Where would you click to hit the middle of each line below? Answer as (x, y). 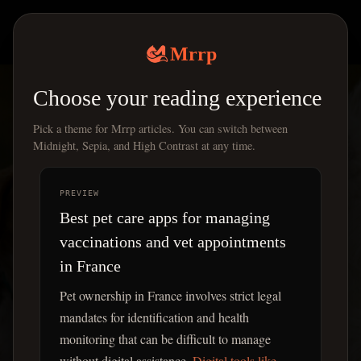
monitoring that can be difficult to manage (165, 338)
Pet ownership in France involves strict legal (170, 295)
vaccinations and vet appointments (173, 241)
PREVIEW (79, 193)
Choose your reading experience (177, 98)
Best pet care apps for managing (165, 217)
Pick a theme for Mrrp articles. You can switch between (160, 128)
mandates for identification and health (154, 317)
